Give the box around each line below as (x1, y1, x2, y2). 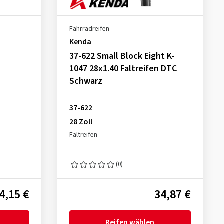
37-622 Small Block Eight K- (69, 50, 174, 62)
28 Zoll (69, 116, 92, 127)
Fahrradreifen (69, 24, 109, 34)
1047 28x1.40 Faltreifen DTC (69, 62, 177, 75)
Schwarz (69, 75, 102, 87)
